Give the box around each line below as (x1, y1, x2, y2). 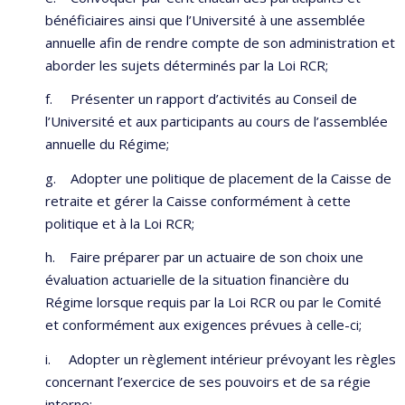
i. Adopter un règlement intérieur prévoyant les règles (45, 349, 396, 368)
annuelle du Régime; (45, 135, 169, 154)
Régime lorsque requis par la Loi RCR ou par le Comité (45, 293, 381, 312)
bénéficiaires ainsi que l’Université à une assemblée (45, 10, 365, 29)
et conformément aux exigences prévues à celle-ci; (45, 316, 362, 334)
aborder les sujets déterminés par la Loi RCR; (45, 55, 328, 74)
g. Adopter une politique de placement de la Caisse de (45, 168, 391, 187)
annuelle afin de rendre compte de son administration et (45, 33, 395, 52)
